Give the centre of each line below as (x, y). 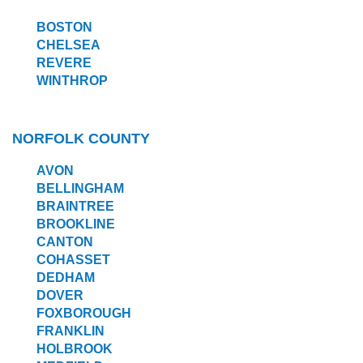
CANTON (65, 242)
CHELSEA (68, 45)
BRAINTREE (75, 207)
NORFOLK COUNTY (81, 139)
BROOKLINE (76, 224)
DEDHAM (66, 278)
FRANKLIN (70, 331)
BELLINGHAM (80, 189)
